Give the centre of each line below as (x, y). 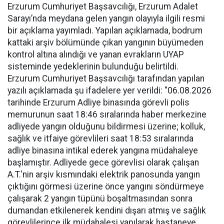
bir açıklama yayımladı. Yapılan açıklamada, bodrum (105, 30)
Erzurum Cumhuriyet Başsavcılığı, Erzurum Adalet (103, 6)
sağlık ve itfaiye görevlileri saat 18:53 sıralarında (100, 138)
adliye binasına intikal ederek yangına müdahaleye (103, 150)
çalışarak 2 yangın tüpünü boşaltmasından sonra (100, 198)
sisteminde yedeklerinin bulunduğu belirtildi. (93, 66)
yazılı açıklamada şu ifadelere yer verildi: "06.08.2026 (109, 90)
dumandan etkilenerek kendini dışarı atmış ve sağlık (107, 210)
